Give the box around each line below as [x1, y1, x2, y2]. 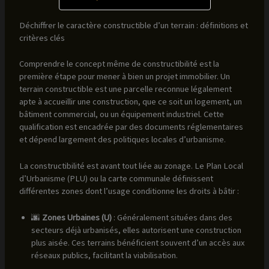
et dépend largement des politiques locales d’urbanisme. [19, 133, 226, 145]
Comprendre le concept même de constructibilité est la [19, 58, 219, 69]
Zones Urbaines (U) [41, 212, 112, 223]
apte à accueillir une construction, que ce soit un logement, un [19, 95, 242, 107]
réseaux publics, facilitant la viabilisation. [31, 250, 178, 261]
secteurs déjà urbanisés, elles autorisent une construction [31, 225, 241, 236]
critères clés [19, 32, 65, 43]
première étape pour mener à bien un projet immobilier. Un [19, 70, 230, 82]
